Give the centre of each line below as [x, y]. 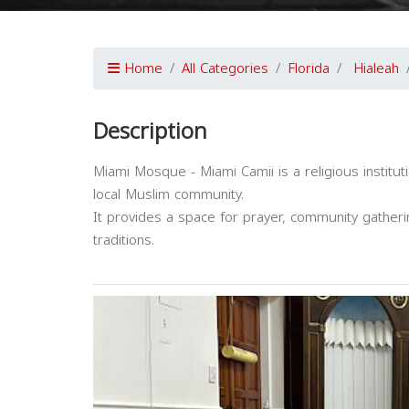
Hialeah [376, 68]
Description [150, 131]
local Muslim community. [168, 194]
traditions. [124, 240]
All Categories [225, 68]
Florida [309, 68]
